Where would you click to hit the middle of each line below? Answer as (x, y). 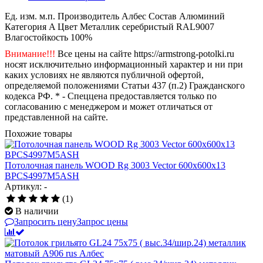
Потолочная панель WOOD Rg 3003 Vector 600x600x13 (115, 165)
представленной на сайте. (56, 117)
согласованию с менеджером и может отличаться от (109, 106)
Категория (26, 26)
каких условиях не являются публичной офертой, (104, 75)
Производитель (88, 16)
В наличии (37, 211)
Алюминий (202, 16)
